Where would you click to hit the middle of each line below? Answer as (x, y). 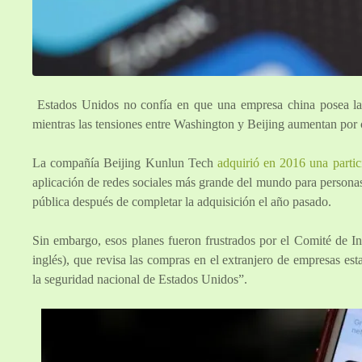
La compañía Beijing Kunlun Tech (125, 163)
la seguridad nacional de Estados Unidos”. (140, 280)
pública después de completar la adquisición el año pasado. (182, 202)
